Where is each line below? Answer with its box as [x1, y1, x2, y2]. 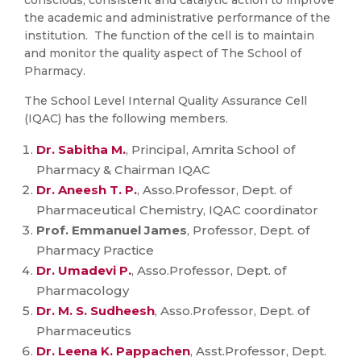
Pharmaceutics [36, 323, 131, 338]
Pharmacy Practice [36, 243, 154, 258]
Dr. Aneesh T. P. [36, 182, 137, 197]
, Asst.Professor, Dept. [190, 343, 326, 359]
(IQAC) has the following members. [24, 111, 228, 126]
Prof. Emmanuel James [36, 222, 187, 238]
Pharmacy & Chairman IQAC [36, 162, 210, 177]
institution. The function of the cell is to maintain [24, 28, 314, 43]
